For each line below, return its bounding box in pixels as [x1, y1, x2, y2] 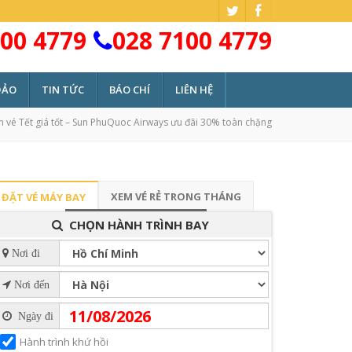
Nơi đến [11, 279, 49, 290]
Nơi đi [9, 247, 40, 258]
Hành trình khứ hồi [20, 335, 108, 349]
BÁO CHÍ [109, 82, 150, 97]
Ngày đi [15, 310, 53, 321]
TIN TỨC [42, 82, 84, 97]
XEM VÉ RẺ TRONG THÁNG [111, 189, 241, 203]
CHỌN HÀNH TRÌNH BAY [63, 217, 209, 233]
